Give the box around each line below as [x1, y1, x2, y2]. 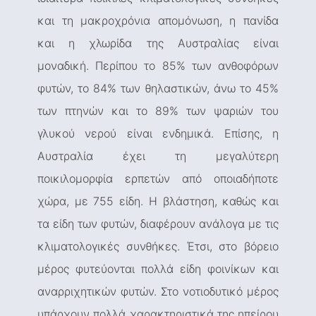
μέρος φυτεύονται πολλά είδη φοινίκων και [37, 262, 279, 276]
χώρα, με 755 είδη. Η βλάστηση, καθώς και [37, 194, 279, 209]
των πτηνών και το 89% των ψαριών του [37, 104, 279, 119]
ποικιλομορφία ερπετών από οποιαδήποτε [37, 171, 279, 186]
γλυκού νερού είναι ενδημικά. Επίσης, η [37, 126, 279, 141]
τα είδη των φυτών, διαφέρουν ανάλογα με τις [37, 217, 279, 231]
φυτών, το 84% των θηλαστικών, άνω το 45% [37, 81, 279, 96]
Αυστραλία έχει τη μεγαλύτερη [37, 149, 279, 164]
